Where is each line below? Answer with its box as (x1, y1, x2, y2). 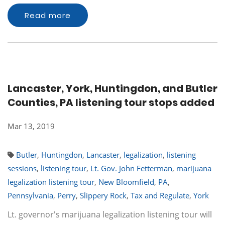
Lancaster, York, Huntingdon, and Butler (8, 81, 217, 95)
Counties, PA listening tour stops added (8, 95, 214, 109)
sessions (8, 163, 37, 173)
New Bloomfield (98, 177, 154, 187)
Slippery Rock (80, 190, 127, 200)
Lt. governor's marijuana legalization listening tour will (8, 209, 212, 220)
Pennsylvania (8, 190, 53, 200)
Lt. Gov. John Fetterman (90, 163, 172, 173)
